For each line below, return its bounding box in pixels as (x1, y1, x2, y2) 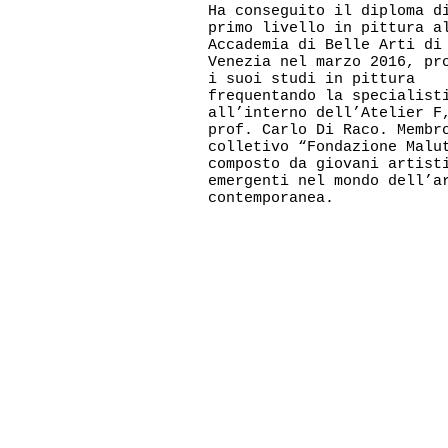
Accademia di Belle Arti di (208, 37, 442, 54)
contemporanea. (208, 190, 343, 207)
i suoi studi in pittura (208, 71, 415, 88)
